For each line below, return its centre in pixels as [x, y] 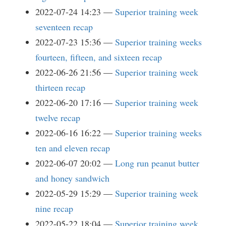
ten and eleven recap [73, 148]
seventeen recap [64, 27]
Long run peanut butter [157, 163]
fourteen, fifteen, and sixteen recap [99, 57]
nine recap [54, 208]
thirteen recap [60, 87]
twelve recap [58, 118]
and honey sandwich [72, 178]
